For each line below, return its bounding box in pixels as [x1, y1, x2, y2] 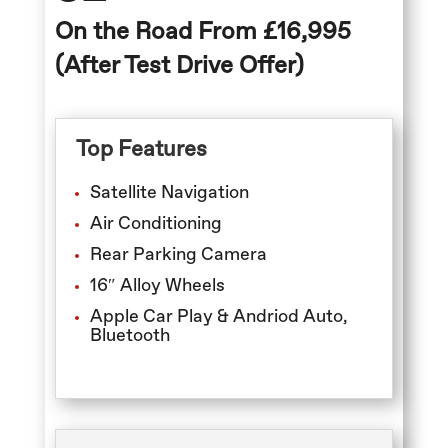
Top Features [75, 138, 207, 161]
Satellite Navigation [89, 183, 249, 202]
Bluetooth [89, 326, 170, 345]
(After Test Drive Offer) [54, 53, 304, 78]
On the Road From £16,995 [54, 19, 351, 44]
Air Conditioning [89, 214, 222, 233]
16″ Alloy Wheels [89, 276, 225, 295]
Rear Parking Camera [89, 245, 267, 264]
